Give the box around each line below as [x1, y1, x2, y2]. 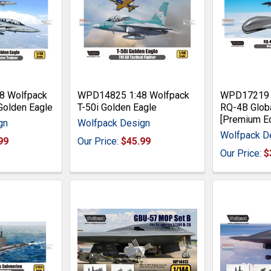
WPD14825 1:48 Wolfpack [77, 89, 190, 101]
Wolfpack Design [77, 117, 151, 129]
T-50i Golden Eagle [77, 101, 157, 113]
